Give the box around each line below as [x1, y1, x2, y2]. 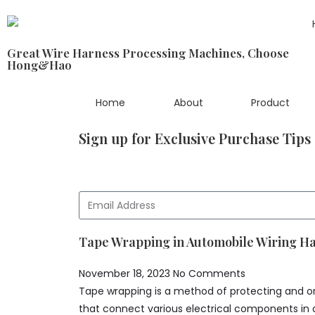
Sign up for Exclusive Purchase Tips [79, 129, 311, 148]
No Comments [173, 266, 245, 281]
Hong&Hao [7, 57, 72, 73]
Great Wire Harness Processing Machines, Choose [7, 45, 289, 61]
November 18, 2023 [79, 266, 173, 281]
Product [251, 96, 290, 110]
